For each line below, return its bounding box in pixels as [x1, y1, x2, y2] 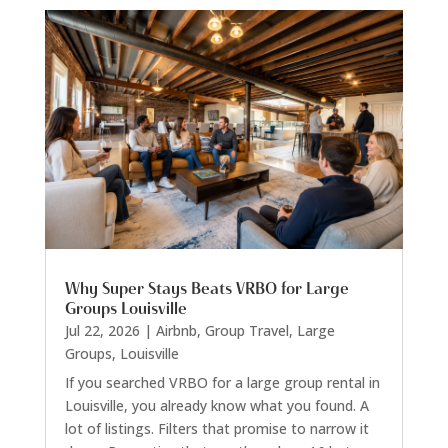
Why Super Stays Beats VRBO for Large [64, 279, 349, 299]
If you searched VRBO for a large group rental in [64, 373, 380, 393]
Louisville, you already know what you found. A [64, 396, 369, 416]
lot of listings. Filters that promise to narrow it [64, 419, 369, 439]
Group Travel [204, 321, 289, 341]
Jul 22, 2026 [64, 321, 140, 341]
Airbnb [155, 321, 197, 341]
